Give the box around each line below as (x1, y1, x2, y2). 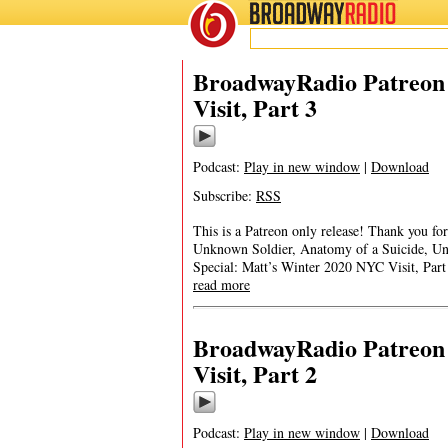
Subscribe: (193, 186, 256, 205)
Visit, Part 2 (193, 356, 317, 391)
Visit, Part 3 (193, 90, 317, 125)
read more (193, 275, 250, 294)
